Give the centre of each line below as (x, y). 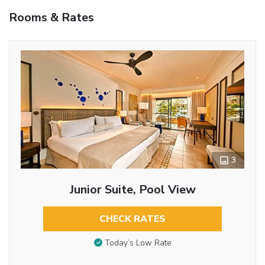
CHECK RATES (132, 219)
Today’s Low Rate (138, 243)
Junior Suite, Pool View (132, 189)
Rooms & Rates (51, 17)
